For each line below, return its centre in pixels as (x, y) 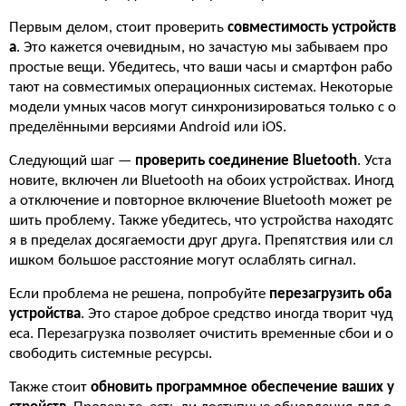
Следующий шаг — (72, 161)
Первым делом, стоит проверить (118, 28)
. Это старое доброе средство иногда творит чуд (237, 314)
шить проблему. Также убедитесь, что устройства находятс (201, 221)
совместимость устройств (312, 28)
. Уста (374, 161)
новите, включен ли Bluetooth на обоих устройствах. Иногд (201, 181)
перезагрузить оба (330, 294)
